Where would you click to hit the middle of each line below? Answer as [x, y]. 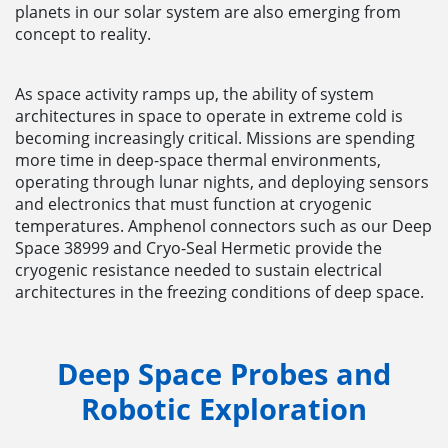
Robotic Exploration [224, 408]
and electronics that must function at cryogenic [193, 203]
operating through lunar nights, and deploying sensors [222, 181]
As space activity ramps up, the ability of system [194, 93]
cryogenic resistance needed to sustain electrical [198, 269]
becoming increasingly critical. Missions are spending [215, 137]
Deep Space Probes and [224, 373]
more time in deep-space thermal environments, [198, 159]
